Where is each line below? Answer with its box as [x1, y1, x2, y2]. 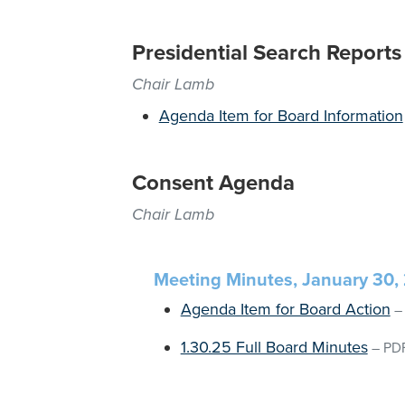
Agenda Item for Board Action [180, 299, 391, 319]
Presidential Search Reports [131, 40, 401, 66]
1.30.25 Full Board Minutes [180, 337, 368, 357]
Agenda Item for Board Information [158, 106, 403, 126]
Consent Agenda [131, 170, 295, 196]
